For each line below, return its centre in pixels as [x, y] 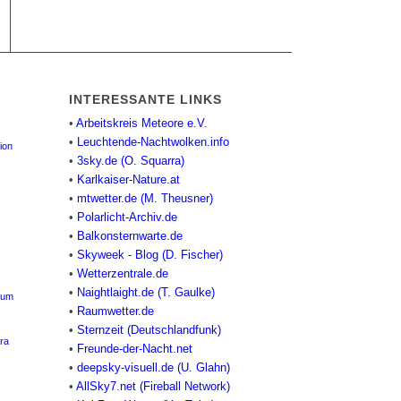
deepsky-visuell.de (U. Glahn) [153, 368]
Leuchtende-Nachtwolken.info [153, 142]
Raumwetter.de [115, 311]
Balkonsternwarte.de [129, 236]
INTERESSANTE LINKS [145, 100]
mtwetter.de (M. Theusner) [145, 199]
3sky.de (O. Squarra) [130, 161]
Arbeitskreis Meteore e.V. [141, 124]
